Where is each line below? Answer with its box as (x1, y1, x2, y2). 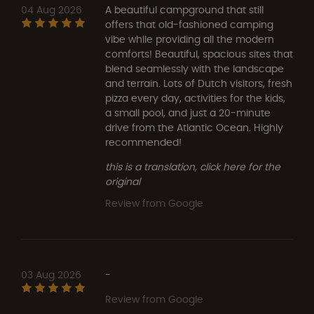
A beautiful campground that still (105, 2, 264, 17)
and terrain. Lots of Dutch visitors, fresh (105, 76, 292, 90)
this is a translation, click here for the (105, 159, 280, 174)
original (105, 174, 140, 189)
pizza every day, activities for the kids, (105, 90, 285, 105)
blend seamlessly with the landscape (105, 61, 284, 76)
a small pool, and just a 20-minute (105, 105, 271, 120)
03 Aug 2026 (21, 267, 81, 282)
